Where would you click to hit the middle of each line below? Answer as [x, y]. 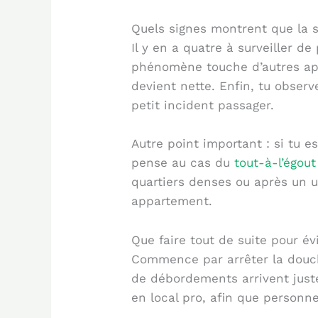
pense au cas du [183, 163]
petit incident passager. [203, 105]
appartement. [172, 201]
